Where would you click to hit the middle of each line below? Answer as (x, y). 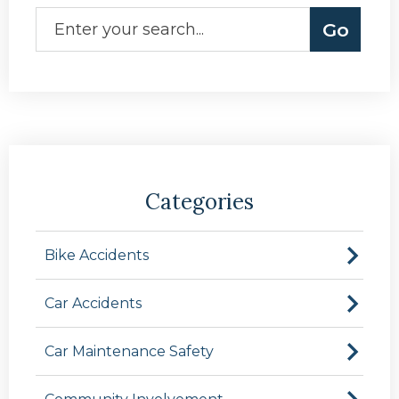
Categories (199, 202)
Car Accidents (93, 304)
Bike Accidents (97, 256)
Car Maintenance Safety (129, 352)
